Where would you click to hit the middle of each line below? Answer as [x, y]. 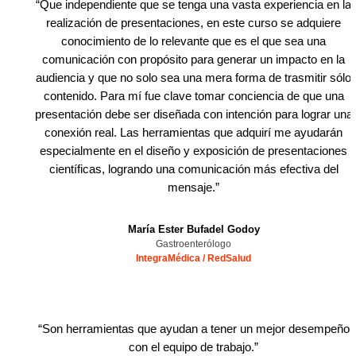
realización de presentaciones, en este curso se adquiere [194, 23]
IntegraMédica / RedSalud [194, 258]
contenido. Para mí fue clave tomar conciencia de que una [193, 96]
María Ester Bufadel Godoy [193, 229]
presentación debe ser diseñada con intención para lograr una [193, 114]
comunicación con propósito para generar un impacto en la [194, 59]
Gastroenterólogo [194, 244]
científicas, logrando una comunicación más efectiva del [193, 169]
